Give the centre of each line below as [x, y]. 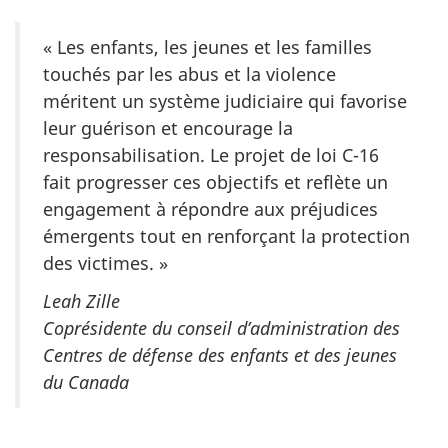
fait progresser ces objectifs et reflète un [215, 181]
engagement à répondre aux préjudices [210, 208]
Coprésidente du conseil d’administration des [221, 328]
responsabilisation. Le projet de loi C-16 [211, 154]
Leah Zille [81, 301]
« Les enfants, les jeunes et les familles [207, 46]
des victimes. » [105, 262]
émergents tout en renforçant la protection [226, 235]
